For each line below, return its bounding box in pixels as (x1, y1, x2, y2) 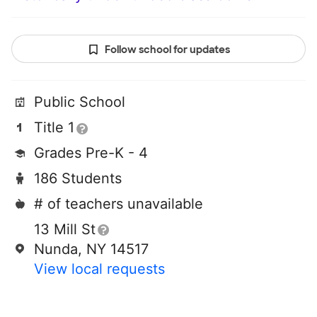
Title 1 (34, 119, 74, 137)
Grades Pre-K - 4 (34, 144, 148, 162)
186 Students (34, 170, 122, 188)
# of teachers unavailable (34, 195, 203, 213)
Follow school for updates (104, 43, 230, 57)
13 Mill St (34, 221, 96, 238)
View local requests (34, 260, 165, 278)
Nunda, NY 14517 (34, 241, 149, 258)
